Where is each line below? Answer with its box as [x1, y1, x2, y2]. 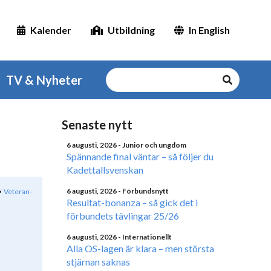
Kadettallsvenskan [67, 164, 143, 175]
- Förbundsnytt [118, 186, 169, 195]
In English [189, 24, 230, 36]
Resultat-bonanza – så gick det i [67, 197, 198, 208]
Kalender [30, 24, 71, 36]
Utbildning [108, 24, 155, 36]
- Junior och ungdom [118, 140, 186, 149]
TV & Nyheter [6, 73, 82, 87]
